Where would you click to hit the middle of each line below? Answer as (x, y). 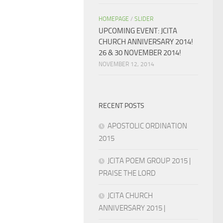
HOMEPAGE (114, 19)
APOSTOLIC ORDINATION (147, 126)
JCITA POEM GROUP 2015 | (149, 161)
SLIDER (144, 19)
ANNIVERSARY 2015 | (132, 208)
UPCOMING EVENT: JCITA (138, 31)
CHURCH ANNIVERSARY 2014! (146, 42)
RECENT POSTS (121, 106)
